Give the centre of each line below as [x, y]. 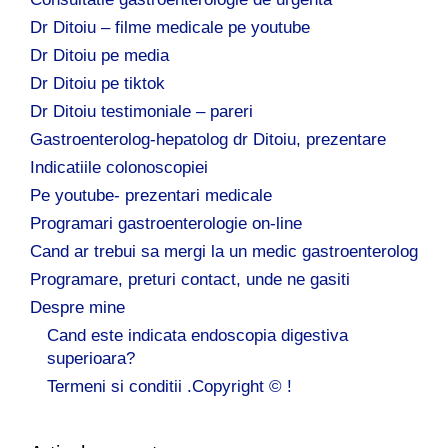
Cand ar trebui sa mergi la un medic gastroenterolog [224, 251]
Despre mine [77, 307]
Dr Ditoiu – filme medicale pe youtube [170, 27]
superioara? [91, 358]
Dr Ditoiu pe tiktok [97, 83]
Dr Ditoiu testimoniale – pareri [141, 111]
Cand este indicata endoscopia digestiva [197, 335]
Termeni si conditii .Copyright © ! [169, 386]
